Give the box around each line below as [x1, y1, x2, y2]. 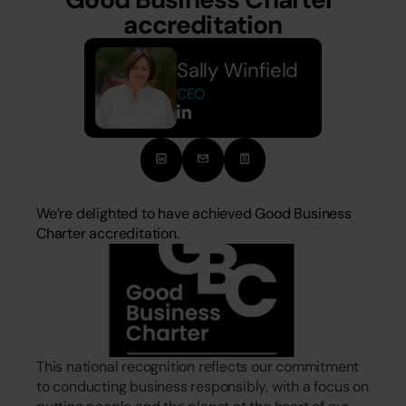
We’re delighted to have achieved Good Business [36, 204, 352, 223]
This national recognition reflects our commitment [36, 357, 360, 376]
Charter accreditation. [36, 224, 179, 243]
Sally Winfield [176, 56, 304, 83]
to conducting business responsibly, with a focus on [36, 377, 369, 396]
